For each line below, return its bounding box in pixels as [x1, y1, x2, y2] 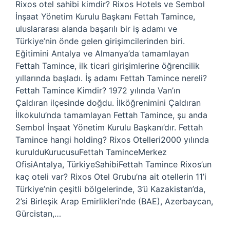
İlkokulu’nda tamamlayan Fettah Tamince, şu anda [15, 110, 207, 120]
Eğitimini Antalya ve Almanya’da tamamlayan [15, 48, 189, 59]
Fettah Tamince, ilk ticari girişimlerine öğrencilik [15, 61, 200, 71]
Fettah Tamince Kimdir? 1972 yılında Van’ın [15, 85, 180, 95]
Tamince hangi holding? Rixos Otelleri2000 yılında [15, 135, 209, 145]
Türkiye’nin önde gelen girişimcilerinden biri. [15, 36, 185, 46]
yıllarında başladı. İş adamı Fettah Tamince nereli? [15, 73, 207, 83]
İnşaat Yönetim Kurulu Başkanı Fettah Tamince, [15, 11, 195, 22]
